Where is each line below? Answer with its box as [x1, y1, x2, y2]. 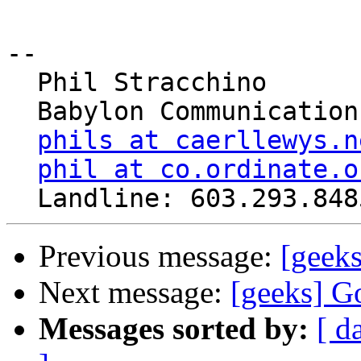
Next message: [39, 275, 230, 310]
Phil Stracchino [6, 68, 37, 98]
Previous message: [39, 239, 280, 274]
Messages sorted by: [39, 311, 309, 346]
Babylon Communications [6, 97, 37, 127]
